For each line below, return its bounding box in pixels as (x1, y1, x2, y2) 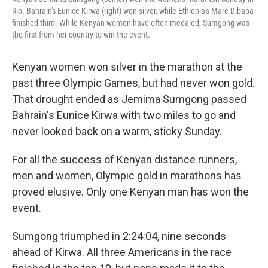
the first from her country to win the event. (12, 30, 150, 39)
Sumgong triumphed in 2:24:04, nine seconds (12, 230, 226, 242)
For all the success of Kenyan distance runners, (12, 153, 237, 166)
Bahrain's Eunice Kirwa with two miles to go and (12, 109, 236, 121)
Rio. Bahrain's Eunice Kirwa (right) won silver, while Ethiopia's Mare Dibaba (12, 6, 254, 16)
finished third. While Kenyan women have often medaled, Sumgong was (12, 18, 249, 28)
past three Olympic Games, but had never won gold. (12, 77, 255, 89)
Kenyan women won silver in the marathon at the (12, 60, 242, 73)
